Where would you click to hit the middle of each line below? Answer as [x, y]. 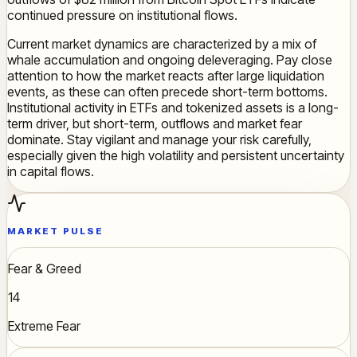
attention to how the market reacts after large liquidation [166, 75]
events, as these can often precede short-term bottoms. [167, 91]
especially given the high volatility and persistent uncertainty [176, 155]
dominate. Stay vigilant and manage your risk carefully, [159, 139]
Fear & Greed [45, 268]
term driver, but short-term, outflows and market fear [155, 123]
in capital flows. [51, 171]
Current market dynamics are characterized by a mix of [162, 43]
